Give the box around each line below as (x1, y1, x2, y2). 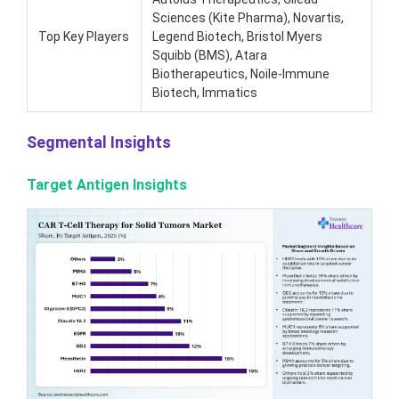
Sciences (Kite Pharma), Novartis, (152, 10, 344, 25)
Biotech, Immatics (152, 85, 257, 100)
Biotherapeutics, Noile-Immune (152, 66, 330, 81)
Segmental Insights (27, 132, 171, 151)
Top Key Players (38, 28, 129, 44)
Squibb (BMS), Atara (152, 47, 267, 62)
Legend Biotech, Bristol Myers (152, 28, 322, 44)
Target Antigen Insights (27, 175, 187, 193)
